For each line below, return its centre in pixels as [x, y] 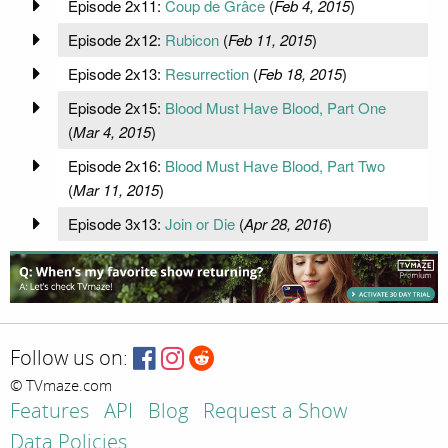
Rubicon [191, 39]
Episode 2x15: [116, 107]
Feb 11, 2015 [269, 39]
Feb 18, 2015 [299, 73]
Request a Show [275, 411]
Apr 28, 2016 [285, 223]
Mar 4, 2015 [111, 131]
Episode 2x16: [116, 165]
